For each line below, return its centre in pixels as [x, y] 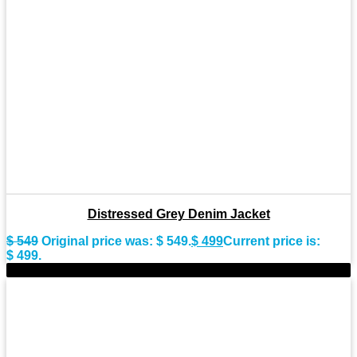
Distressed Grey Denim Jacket [178, 214]
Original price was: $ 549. [116, 241]
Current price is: [272, 241]
